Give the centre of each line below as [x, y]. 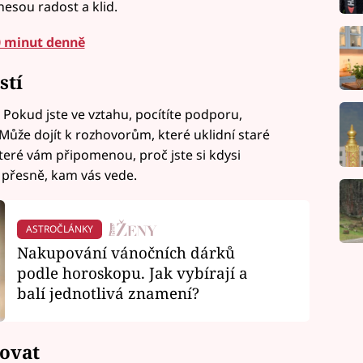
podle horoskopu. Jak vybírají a [132, 272]
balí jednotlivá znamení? [108, 293]
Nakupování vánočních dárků [126, 252]
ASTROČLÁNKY [59, 229]
